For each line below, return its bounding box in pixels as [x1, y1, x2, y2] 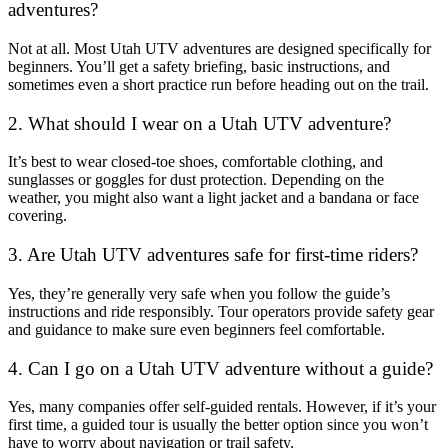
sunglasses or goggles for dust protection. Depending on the [8, 171, 384, 189]
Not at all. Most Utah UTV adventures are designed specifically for [8, 39, 431, 57]
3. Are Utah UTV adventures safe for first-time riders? [8, 244, 418, 266]
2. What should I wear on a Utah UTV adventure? [8, 112, 391, 134]
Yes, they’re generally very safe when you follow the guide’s [8, 284, 390, 302]
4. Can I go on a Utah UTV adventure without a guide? [8, 357, 433, 379]
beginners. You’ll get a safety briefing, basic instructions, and [8, 57, 390, 75]
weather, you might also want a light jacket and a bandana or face [8, 189, 419, 207]
